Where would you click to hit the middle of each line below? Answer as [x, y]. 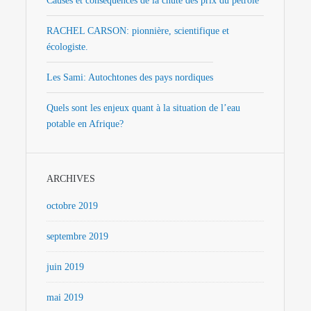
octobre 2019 [73, 206]
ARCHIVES [71, 179]
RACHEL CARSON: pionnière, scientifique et [138, 31]
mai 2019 [65, 298]
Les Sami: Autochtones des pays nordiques [130, 78]
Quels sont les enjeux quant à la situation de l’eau [144, 108]
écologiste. [68, 47]
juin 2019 [66, 267]
